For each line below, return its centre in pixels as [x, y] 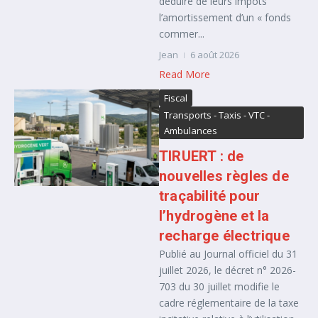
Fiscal [176, 98]
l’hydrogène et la [214, 216]
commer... [182, 34]
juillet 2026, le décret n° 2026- [227, 270]
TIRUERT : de [202, 156]
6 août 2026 [215, 55]
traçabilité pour [210, 196]
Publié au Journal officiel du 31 [228, 254]
